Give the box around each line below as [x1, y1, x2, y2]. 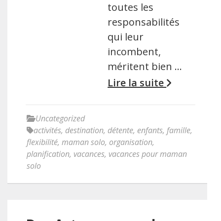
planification [27, 148, 70, 159]
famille [167, 125, 190, 136]
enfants [137, 125, 163, 136]
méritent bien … [108, 60, 183, 73]
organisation [109, 137, 152, 147]
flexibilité [27, 137, 58, 147]
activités [34, 125, 61, 136]
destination [65, 125, 104, 136]
